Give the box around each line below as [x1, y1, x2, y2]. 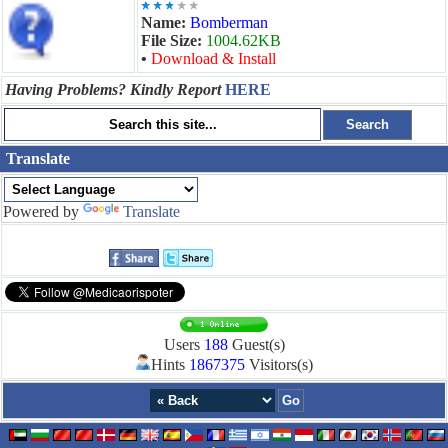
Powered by [3, 203, 83, 220]
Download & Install [151, 50, 276, 67]
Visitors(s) [245, 356, 313, 373]
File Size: [141, 32, 206, 49]
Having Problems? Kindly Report [5, 81, 225, 98]
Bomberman [190, 14, 268, 31]
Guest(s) [227, 336, 285, 353]
